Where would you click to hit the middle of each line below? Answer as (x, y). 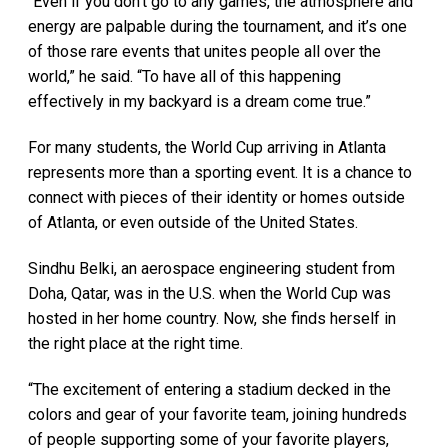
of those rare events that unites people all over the (204, 52)
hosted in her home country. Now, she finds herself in (212, 318)
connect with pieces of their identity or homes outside (216, 197)
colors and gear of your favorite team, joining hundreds (217, 414)
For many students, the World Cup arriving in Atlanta (207, 147)
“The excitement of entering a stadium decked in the (209, 389)
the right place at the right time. (137, 343)
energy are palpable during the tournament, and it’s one (217, 27)
